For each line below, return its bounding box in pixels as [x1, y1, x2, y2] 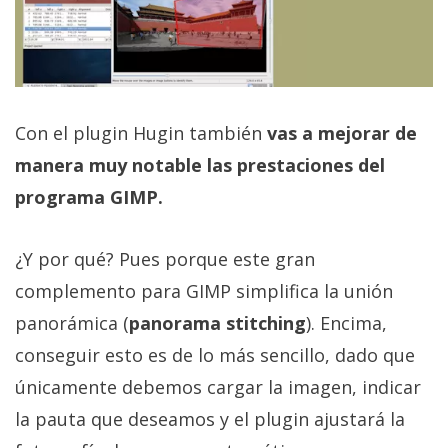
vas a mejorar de [267, 121, 417, 146]
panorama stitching [129, 311, 306, 336]
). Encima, [306, 311, 387, 336]
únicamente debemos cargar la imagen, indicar [15, 375, 421, 400]
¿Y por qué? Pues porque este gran [15, 247, 315, 272]
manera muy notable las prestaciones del [15, 153, 385, 178]
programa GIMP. [15, 185, 163, 210]
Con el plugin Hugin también [15, 121, 267, 146]
